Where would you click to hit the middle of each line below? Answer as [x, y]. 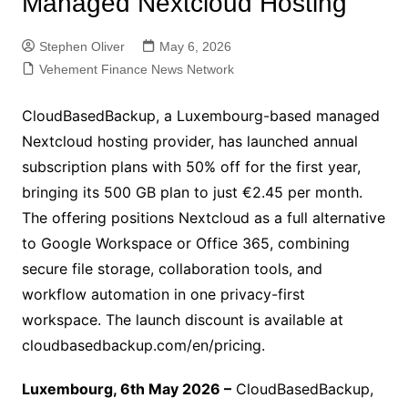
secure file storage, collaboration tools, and [172, 269]
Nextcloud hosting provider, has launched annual [189, 141]
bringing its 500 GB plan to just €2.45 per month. [192, 192]
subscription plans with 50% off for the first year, [191, 167]
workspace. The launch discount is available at [182, 320]
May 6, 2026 [195, 46]
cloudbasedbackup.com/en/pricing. [143, 345]
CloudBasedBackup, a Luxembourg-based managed [200, 116]
